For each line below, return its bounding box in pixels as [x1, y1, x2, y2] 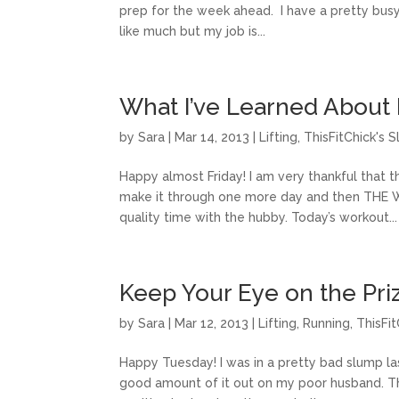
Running [303, 316, 351, 330]
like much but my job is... [119, 24, 266, 38]
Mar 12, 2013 [175, 316, 249, 330]
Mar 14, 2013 [175, 130, 250, 144]
